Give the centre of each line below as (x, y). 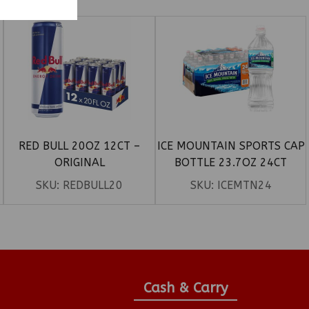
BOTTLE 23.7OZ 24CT (231, 163)
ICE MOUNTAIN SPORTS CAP (231, 146)
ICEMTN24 (244, 186)
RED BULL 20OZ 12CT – (80, 146)
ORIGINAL (79, 163)
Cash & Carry (185, 288)
